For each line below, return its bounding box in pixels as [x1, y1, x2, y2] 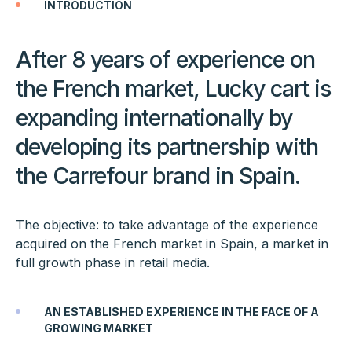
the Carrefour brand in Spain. [15, 162, 301, 190]
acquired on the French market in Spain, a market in [15, 236, 328, 252]
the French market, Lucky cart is [15, 75, 332, 103]
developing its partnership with [15, 133, 319, 161]
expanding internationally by [15, 104, 293, 132]
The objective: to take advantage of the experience [15, 217, 318, 233]
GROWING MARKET [43, 321, 153, 335]
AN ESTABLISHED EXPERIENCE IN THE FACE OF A [43, 305, 319, 319]
